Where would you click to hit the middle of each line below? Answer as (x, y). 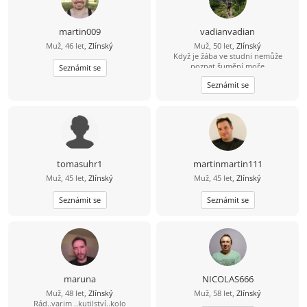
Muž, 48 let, (67, 293)
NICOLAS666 (228, 279)
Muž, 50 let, (215, 46)
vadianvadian (228, 32)
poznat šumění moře (228, 66)
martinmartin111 (228, 164)
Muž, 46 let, (67, 46)
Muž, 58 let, (215, 293)
